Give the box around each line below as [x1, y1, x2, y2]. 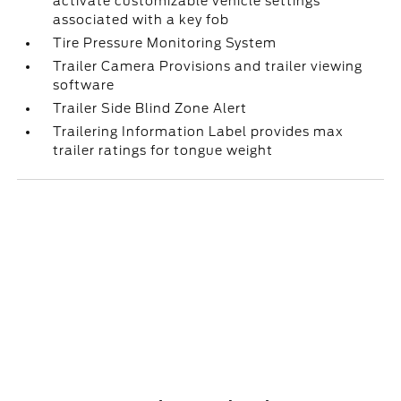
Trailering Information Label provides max [53, 124, 345, 139]
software [53, 78, 115, 92]
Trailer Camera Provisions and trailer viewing [53, 59, 363, 73]
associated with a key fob [53, 13, 230, 27]
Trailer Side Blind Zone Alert [53, 101, 248, 115]
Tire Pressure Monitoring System [53, 36, 277, 50]
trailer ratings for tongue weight [53, 143, 274, 158]
